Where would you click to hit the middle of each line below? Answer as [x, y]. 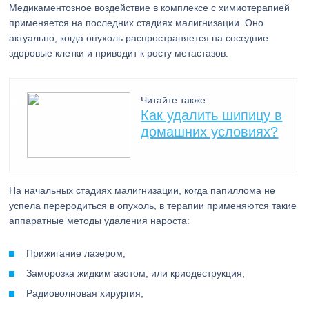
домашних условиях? [210, 132]
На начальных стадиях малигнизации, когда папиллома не [142, 190]
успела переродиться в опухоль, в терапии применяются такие [153, 206]
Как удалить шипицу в [212, 115]
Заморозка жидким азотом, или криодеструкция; [136, 273]
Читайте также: [175, 100]
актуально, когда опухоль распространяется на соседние [139, 38]
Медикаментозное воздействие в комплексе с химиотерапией [150, 8]
